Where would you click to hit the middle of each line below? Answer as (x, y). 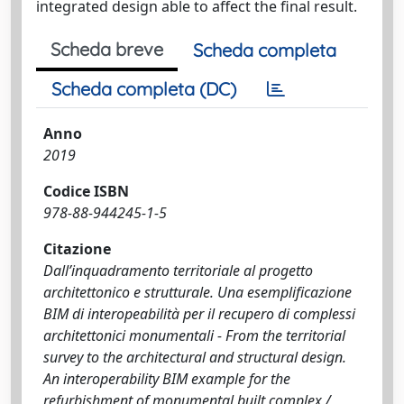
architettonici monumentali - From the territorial (194, 335)
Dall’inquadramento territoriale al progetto (178, 270)
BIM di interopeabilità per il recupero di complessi (199, 313)
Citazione (77, 248)
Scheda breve (107, 49)
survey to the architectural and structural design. (195, 357)
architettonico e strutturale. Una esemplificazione (197, 292)
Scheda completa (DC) (144, 88)
